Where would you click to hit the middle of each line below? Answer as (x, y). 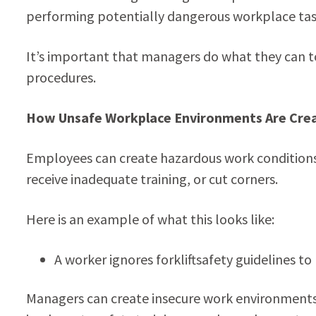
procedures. (61, 77)
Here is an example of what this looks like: (150, 219)
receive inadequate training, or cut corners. (152, 178)
